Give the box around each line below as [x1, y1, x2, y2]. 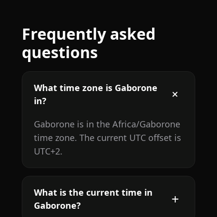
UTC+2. [33, 145, 62, 157]
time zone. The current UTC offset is [33, 131, 181, 143]
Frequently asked [21, 23, 155, 44]
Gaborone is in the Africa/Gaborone [33, 118, 180, 130]
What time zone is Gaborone [33, 81, 157, 93]
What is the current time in [33, 186, 153, 198]
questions [21, 41, 98, 62]
